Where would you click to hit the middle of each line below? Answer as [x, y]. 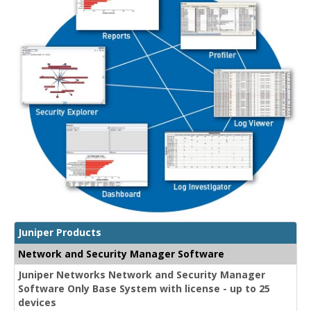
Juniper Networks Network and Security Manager [142, 274]
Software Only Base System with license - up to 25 [144, 288]
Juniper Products [60, 232]
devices [37, 302]
